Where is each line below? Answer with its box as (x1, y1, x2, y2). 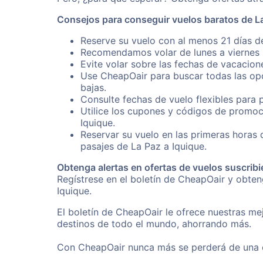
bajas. (80, 82, 106, 93)
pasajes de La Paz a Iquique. (80, 140, 207, 152)
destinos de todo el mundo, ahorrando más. (57, 218, 251, 230)
